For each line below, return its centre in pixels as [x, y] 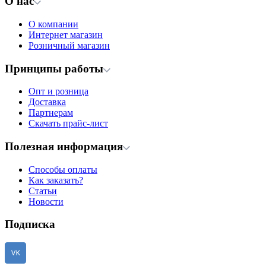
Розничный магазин [69, 45]
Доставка [47, 102]
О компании [53, 24]
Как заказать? [56, 180]
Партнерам [51, 113]
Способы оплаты [63, 169]
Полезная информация [64, 146]
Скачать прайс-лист [68, 123]
